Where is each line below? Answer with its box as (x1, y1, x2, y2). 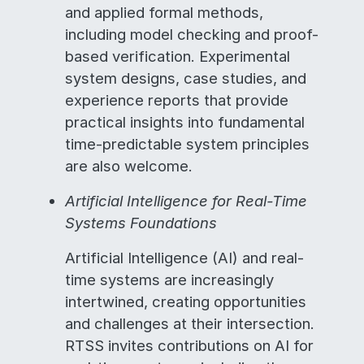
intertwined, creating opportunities (65, 292, 306, 310)
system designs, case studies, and (65, 69, 306, 87)
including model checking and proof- (65, 25, 318, 43)
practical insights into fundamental (65, 113, 305, 131)
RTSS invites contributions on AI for (65, 336, 314, 354)
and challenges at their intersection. (65, 314, 314, 332)
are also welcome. (65, 157, 193, 175)
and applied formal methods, (65, 3, 263, 21)
